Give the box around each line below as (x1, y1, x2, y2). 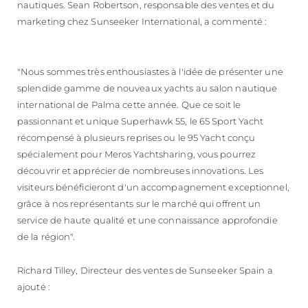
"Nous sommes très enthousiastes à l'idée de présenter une (17, 65, 283, 77)
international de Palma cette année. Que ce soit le (17, 98, 241, 110)
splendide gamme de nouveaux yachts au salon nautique (17, 82, 278, 93)
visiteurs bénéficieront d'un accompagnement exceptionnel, (17, 181, 289, 192)
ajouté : (17, 280, 257, 292)
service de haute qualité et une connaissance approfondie (17, 214, 278, 225)
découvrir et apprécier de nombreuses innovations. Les (17, 164, 264, 176)
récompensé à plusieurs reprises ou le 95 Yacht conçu (17, 131, 256, 143)
